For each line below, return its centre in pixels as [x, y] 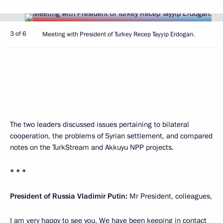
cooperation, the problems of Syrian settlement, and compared [111, 136]
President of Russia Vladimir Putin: [70, 196]
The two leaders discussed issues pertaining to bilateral [100, 124]
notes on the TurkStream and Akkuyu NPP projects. [92, 147]
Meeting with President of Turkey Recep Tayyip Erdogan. [118, 34]
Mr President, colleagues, [171, 196]
